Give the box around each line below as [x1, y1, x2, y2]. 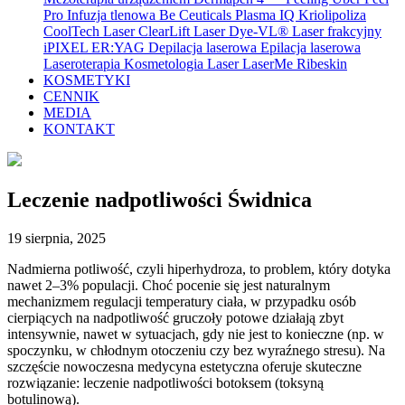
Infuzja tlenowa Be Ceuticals [67, 7, 235, 23]
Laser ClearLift [103, 24, 193, 39]
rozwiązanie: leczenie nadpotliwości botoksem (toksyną [7, 374, 324, 391]
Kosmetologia [124, 56, 207, 71]
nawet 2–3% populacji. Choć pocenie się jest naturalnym [7, 277, 330, 293]
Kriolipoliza [298, 7, 366, 23]
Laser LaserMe [207, 56, 297, 71]
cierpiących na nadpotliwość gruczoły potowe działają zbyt [7, 309, 344, 325]
